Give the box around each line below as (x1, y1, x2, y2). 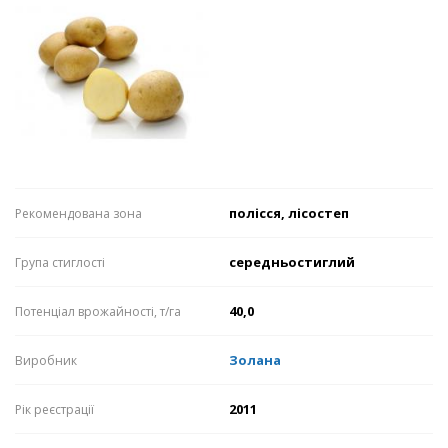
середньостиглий (229, 253, 355, 272)
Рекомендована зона (15, 205, 142, 223)
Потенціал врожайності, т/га (15, 303, 181, 321)
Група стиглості (15, 254, 105, 272)
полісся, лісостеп (229, 204, 349, 223)
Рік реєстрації (15, 401, 94, 419)
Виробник (15, 352, 77, 370)
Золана (229, 351, 281, 370)
